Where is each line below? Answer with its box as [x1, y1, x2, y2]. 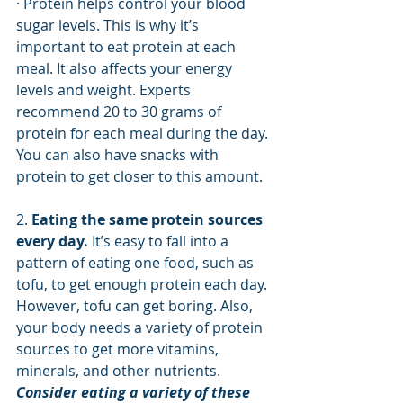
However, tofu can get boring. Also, [16, 296, 256, 317]
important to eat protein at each [16, 37, 239, 58]
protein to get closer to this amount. [16, 166, 270, 187]
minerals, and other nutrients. [16, 361, 224, 381]
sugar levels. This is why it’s [16, 15, 202, 36]
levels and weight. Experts [16, 80, 194, 101]
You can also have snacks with [16, 145, 222, 166]
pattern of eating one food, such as [16, 253, 257, 273]
